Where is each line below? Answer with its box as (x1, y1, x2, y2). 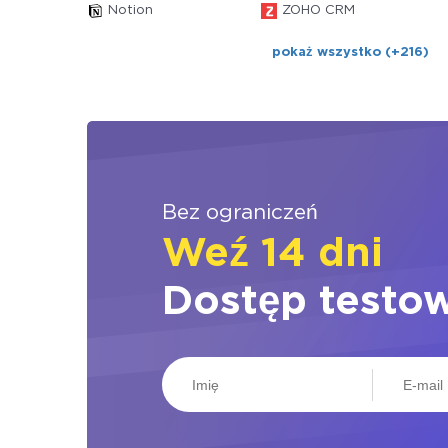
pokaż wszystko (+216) (271, 47, 429, 58)
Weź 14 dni (162, 237, 383, 272)
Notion (108, 5, 153, 16)
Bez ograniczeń (162, 204, 318, 222)
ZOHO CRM (281, 5, 355, 16)
